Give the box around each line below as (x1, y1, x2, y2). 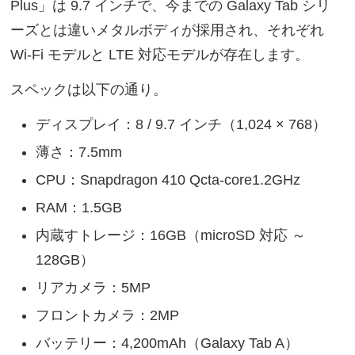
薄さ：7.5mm (36, 143, 123, 160)
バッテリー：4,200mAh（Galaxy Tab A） (36, 334, 300, 351)
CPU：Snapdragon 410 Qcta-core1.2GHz (36, 171, 301, 188)
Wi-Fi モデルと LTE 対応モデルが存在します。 (10, 47, 310, 63)
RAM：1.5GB (36, 199, 123, 216)
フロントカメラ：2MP (36, 307, 180, 323)
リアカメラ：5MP (36, 279, 151, 296)
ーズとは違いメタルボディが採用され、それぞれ (10, 22, 325, 39)
